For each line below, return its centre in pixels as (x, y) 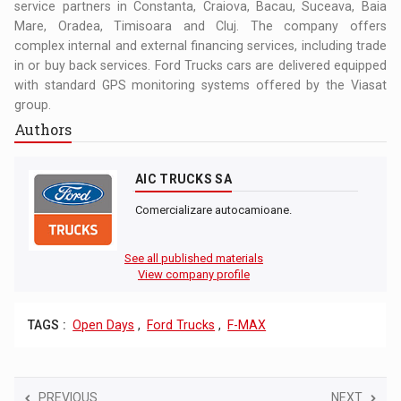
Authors (43, 130)
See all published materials (194, 259)
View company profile (194, 275)
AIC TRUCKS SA (183, 179)
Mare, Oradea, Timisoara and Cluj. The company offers (200, 26)
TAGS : (47, 325)
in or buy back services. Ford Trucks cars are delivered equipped (200, 66)
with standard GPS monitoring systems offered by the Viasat (200, 85)
